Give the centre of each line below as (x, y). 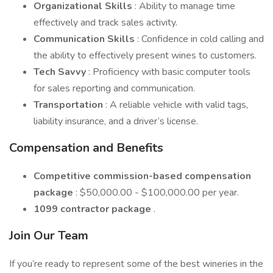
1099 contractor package (94, 209)
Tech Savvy (61, 72)
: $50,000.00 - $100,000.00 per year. (157, 193)
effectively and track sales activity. (105, 23)
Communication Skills (85, 39)
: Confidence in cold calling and (200, 39)
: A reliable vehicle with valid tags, (177, 105)
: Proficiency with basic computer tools (169, 72)
